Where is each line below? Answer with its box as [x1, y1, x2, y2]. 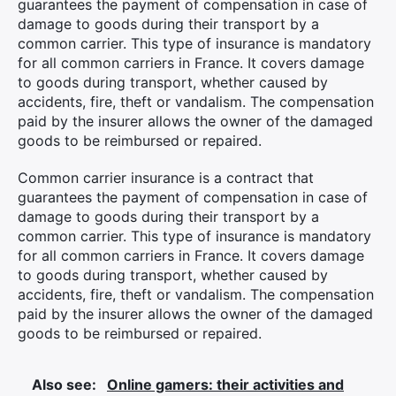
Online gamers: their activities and [107, 376, 344, 393]
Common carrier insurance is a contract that [18, 169, 314, 187]
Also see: [32, 376, 100, 393]
